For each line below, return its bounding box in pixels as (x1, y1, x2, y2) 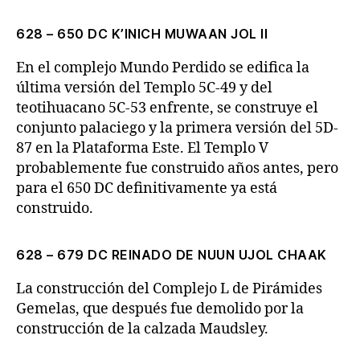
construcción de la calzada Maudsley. (16, 320, 268, 338)
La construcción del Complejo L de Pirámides (16, 280, 322, 298)
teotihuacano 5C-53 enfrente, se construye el (16, 99, 318, 117)
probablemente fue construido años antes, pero (16, 159, 338, 178)
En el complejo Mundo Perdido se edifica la (16, 59, 309, 77)
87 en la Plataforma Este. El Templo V (16, 139, 268, 157)
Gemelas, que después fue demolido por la (16, 300, 304, 318)
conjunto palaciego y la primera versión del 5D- (16, 119, 338, 137)
